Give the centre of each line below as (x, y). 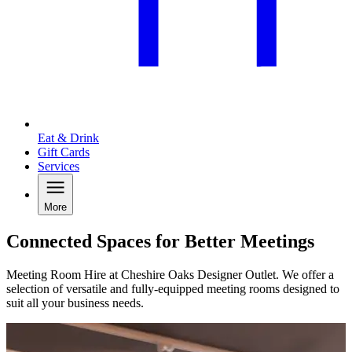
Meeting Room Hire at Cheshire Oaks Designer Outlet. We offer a (170, 275)
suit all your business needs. (75, 303)
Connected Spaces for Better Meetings (160, 242)
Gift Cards (64, 152)
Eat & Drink (68, 138)
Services (59, 167)
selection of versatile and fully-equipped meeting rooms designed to (173, 289)
